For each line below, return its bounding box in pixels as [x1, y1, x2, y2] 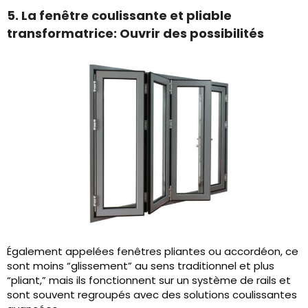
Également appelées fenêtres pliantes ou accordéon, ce [7, 244, 298, 258]
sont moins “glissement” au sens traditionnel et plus [7, 258, 274, 273]
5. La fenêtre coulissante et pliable [7, 7, 232, 24]
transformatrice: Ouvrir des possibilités [7, 25, 264, 42]
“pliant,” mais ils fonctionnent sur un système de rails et [7, 273, 291, 287]
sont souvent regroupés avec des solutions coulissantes [7, 287, 297, 302]
